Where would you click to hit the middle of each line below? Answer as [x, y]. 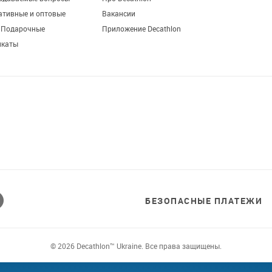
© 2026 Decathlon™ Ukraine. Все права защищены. [136, 246]
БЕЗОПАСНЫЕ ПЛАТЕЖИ [204, 200]
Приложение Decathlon [141, 28]
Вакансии [118, 13]
